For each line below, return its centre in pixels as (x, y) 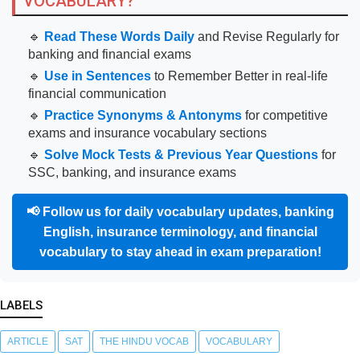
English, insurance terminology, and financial (180, 232)
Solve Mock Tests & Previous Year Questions (181, 155)
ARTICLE (28, 342)
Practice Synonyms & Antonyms (143, 116)
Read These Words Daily (119, 37)
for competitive (285, 116)
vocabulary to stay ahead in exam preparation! (180, 252)
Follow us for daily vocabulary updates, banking (188, 212)
